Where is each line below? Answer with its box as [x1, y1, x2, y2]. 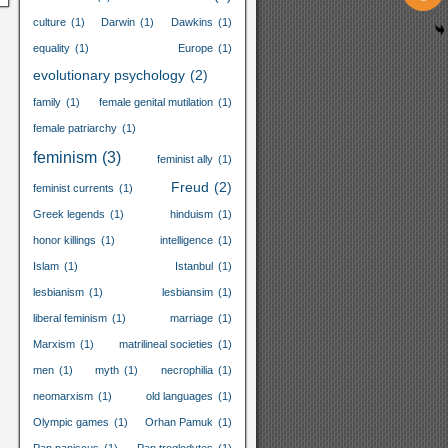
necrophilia [161, 364, 213, 376]
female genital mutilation [99, 96, 213, 108]
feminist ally [157, 153, 213, 165]
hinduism [170, 208, 213, 220]
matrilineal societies [119, 338, 213, 350]
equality [32, 42, 70, 54]
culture [32, 16, 66, 28]
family [32, 96, 61, 108]
